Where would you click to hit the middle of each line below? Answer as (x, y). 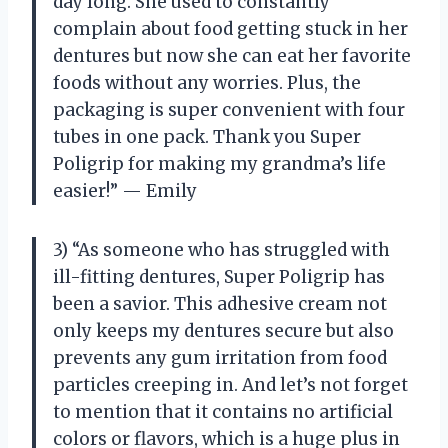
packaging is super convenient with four (229, 109)
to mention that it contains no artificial (223, 411)
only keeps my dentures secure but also (223, 330)
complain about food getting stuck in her (230, 28)
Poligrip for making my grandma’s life (219, 163)
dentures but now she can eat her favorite (232, 55)
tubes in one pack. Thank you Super (207, 136)
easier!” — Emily (125, 190)
